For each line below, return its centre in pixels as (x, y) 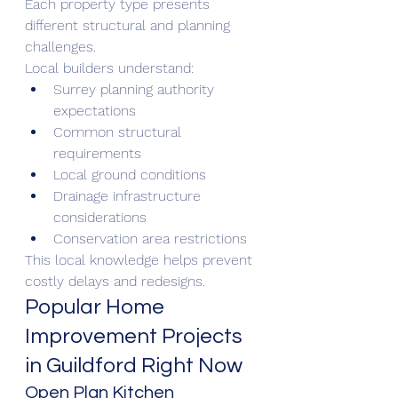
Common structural (119, 131)
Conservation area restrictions (150, 238)
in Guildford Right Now (134, 365)
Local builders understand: (109, 68)
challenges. (60, 46)
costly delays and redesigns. (115, 281)
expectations (95, 110)
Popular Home (97, 306)
